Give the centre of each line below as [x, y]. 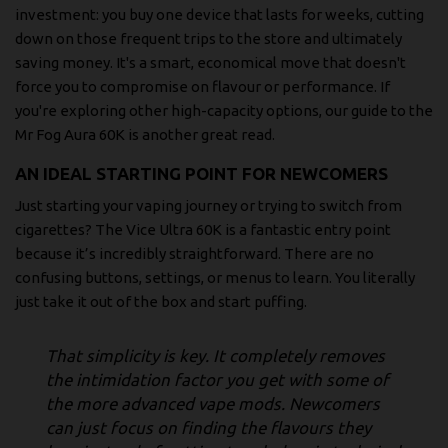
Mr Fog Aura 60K [70, 135]
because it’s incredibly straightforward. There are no [194, 253]
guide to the [392, 111]
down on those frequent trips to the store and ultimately [208, 39]
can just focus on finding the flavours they [208, 427]
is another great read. [200, 135]
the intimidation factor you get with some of [217, 379]
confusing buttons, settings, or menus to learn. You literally [215, 277]
